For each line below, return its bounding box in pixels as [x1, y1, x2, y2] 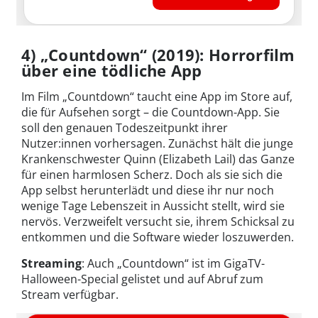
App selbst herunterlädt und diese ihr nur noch [21, 182, 274, 198]
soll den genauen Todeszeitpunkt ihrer [21, 120, 228, 136]
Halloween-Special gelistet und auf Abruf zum [21, 271, 263, 287]
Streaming [21, 256, 82, 271]
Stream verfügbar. [21, 287, 119, 302]
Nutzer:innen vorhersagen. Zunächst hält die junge [21, 136, 293, 151]
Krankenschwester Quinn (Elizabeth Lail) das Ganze [21, 151, 295, 167]
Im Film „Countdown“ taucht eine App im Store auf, [21, 89, 292, 104]
